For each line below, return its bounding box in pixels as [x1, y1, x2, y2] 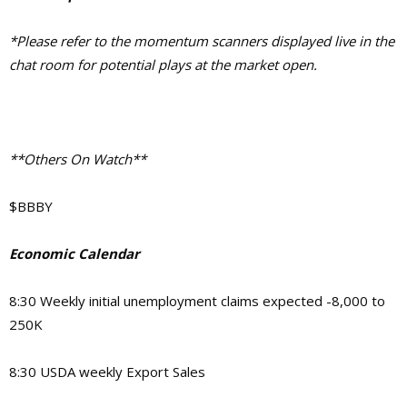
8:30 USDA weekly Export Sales [9, 362, 205, 381]
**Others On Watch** [9, 149, 146, 168]
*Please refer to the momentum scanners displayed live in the [9, 31, 394, 50]
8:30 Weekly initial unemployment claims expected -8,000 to [9, 291, 385, 310]
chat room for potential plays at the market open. [9, 55, 317, 74]
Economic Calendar [9, 243, 140, 263]
